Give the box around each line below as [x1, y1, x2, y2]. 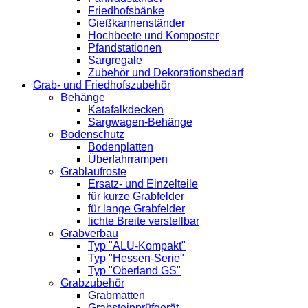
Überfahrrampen [88, 153, 168, 166]
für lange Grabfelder [88, 203, 185, 215]
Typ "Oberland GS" [88, 265, 181, 277]
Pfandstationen [88, 42, 162, 54]
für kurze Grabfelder [88, 190, 184, 203]
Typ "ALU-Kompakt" [88, 240, 186, 252]
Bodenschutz [60, 129, 124, 141]
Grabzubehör [60, 277, 124, 289]
